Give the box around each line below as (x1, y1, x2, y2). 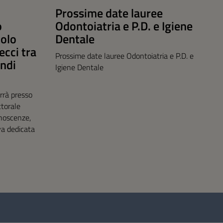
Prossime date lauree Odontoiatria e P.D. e (55, 50, 194, 62)
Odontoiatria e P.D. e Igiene (55, 17, 193, 35)
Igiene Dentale (55, 61, 104, 73)
